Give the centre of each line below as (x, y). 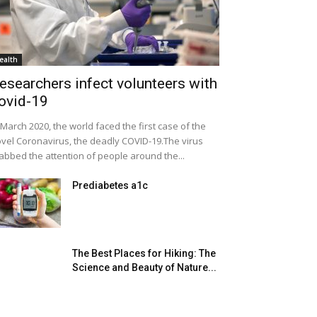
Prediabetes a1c (110, 185)
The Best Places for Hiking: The (144, 253)
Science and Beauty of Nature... (144, 267)
